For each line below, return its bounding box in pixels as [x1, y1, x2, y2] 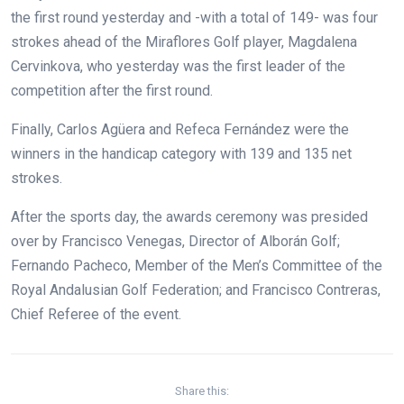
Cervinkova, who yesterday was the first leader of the [11, 57, 345, 75]
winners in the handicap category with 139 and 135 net [11, 144, 352, 162]
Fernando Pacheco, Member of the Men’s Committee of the [11, 256, 382, 274]
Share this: [175, 383, 229, 398]
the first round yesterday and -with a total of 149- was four [11, 8, 378, 26]
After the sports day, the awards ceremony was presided [11, 207, 368, 225]
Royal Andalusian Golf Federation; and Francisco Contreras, [11, 280, 381, 298]
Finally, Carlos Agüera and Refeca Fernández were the [11, 120, 349, 138]
